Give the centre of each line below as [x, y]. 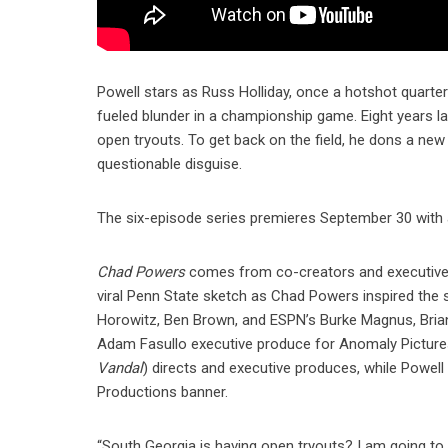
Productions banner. [163, 391]
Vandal [120, 367]
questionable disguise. [170, 163]
